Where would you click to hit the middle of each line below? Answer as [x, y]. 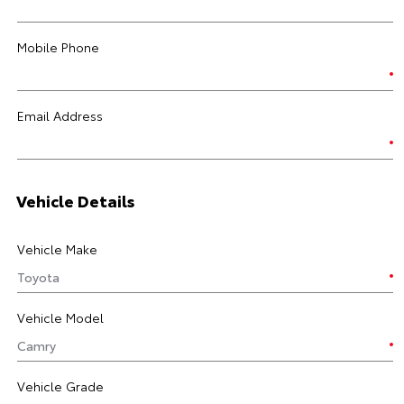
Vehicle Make [57, 249]
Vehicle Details [76, 200]
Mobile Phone [58, 47]
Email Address [60, 115]
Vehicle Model [60, 317]
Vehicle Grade [60, 386]
